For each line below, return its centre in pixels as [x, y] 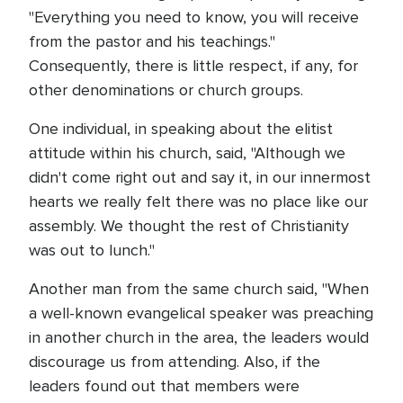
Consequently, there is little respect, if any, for [193, 66]
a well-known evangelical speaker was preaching [201, 313]
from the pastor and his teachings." [152, 41]
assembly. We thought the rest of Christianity [189, 226]
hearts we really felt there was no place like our [198, 201]
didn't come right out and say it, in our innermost [200, 177]
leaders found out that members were [164, 386]
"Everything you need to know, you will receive [194, 17]
